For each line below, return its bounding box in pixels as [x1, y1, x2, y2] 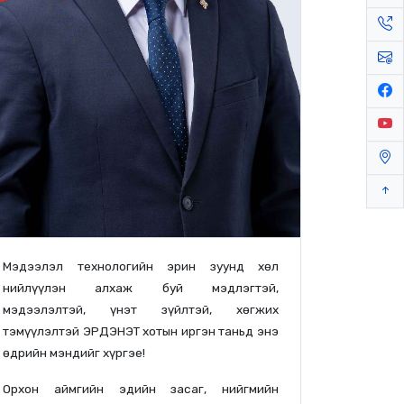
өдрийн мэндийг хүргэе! [3, 344, 145, 360]
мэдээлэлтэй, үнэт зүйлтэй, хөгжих [3, 301, 279, 317]
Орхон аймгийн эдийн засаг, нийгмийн [3, 381, 279, 396]
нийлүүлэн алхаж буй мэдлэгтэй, [3, 280, 279, 295]
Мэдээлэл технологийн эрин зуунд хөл [3, 258, 279, 273]
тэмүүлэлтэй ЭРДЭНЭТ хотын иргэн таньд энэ [3, 323, 279, 338]
